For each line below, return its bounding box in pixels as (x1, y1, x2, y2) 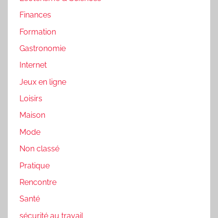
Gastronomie (19, 43, 66, 53)
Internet (19, 60, 47, 70)
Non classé (19, 144, 59, 154)
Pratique (19, 161, 50, 170)
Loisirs (19, 94, 42, 104)
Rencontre (19, 177, 56, 187)
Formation (19, 27, 56, 36)
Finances (19, 10, 51, 20)
